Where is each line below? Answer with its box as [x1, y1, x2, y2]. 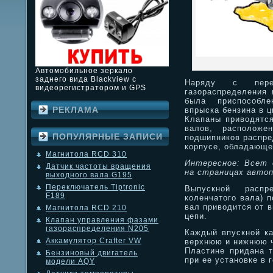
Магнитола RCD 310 [46, 150, 127, 159]
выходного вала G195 [46, 171, 132, 180]
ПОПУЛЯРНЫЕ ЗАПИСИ [52, 132, 163, 142]
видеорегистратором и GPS [35, 83, 146, 93]
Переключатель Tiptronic [46, 183, 145, 192]
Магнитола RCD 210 [46, 204, 127, 213]
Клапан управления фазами [46, 216, 158, 225]
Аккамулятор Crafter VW [46, 236, 141, 246]
